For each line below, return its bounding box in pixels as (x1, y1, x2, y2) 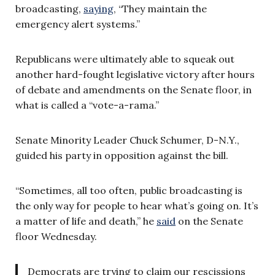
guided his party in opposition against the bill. (15, 149, 228, 161)
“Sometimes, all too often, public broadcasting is (15, 184, 242, 196)
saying (83, 2, 114, 15)
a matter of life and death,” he (15, 214, 157, 227)
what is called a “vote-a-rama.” (15, 98, 159, 111)
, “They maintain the (114, 2, 207, 15)
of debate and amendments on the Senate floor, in (15, 83, 252, 96)
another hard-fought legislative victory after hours (15, 68, 255, 80)
